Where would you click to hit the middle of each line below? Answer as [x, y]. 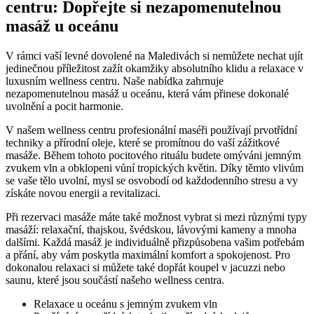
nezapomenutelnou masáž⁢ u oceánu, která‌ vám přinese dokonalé [147, 93]
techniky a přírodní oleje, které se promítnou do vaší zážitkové [143, 142]
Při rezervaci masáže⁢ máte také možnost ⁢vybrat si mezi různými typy [156, 217]
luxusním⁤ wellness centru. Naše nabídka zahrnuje [115, 81]
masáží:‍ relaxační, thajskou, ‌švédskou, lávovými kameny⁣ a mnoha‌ [151, 229]
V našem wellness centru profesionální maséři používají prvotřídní [151, 130]
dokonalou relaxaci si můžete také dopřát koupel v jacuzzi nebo [145, 267]
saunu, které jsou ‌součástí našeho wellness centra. [115, 280]
